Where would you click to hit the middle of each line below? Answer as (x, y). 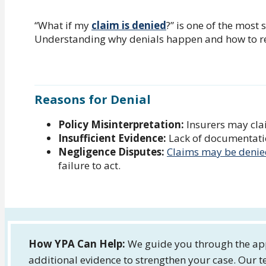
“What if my (63, 25)
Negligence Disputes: (111, 152)
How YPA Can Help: (78, 244)
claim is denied (129, 25)
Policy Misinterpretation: (121, 125)
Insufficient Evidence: (112, 138)
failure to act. (89, 166)
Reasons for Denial (93, 100)
